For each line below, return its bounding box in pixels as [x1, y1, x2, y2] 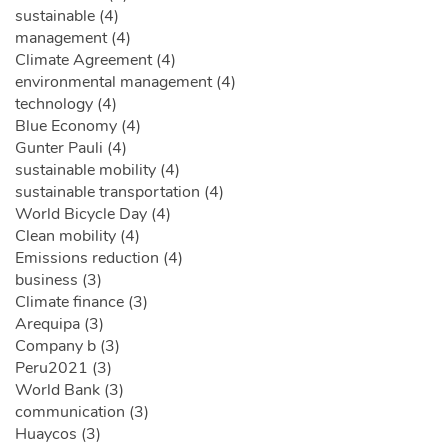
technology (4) [15, 93, 117, 116]
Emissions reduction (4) [15, 247, 183, 270]
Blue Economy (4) [15, 115, 141, 138]
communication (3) [15, 401, 149, 424]
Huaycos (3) [15, 423, 101, 446]
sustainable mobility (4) [15, 159, 180, 182]
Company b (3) [15, 335, 120, 358]
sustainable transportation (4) [15, 181, 224, 204]
